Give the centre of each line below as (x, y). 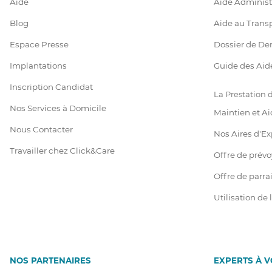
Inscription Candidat (51, 87)
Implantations (38, 66)
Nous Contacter (41, 129)
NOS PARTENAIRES (50, 260)
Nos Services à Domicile (58, 108)
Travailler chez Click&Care (62, 151)
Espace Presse (39, 44)
